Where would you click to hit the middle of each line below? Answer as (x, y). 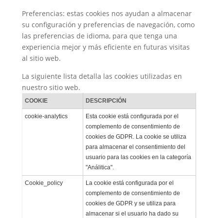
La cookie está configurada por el (129, 183)
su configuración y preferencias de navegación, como (108, 24)
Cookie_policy (44, 183)
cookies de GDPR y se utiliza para (130, 203)
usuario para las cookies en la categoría (138, 157)
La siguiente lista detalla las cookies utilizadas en (102, 76)
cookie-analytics (46, 116)
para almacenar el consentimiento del (135, 147)
